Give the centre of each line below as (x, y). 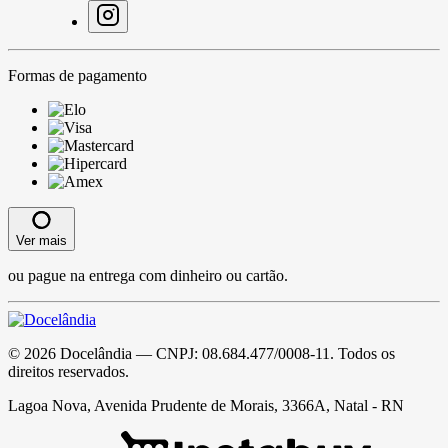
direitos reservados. (68, 371)
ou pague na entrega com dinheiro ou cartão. (148, 275)
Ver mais (41, 240)
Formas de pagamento (77, 75)
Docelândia (96, 353)
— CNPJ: (167, 353)
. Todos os (362, 353)
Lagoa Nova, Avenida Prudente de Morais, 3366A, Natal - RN (206, 405)
